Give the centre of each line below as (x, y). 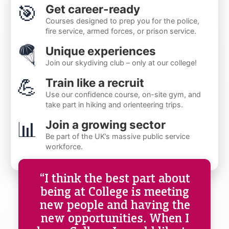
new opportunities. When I (115, 218)
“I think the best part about (115, 178)
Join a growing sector (106, 125)
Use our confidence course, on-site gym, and (123, 95)
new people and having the (115, 204)
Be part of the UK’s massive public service (118, 136)
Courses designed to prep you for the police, (122, 21)
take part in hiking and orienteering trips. (114, 105)
